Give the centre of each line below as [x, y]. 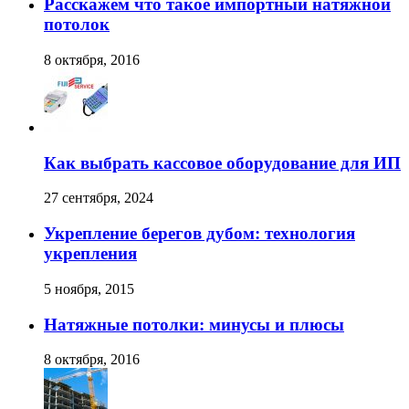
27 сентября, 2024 [99, 198]
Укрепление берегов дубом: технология [199, 234]
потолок [77, 25]
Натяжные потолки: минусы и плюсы [194, 324]
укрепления [90, 254]
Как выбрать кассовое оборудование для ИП [222, 163]
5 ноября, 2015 [89, 288]
